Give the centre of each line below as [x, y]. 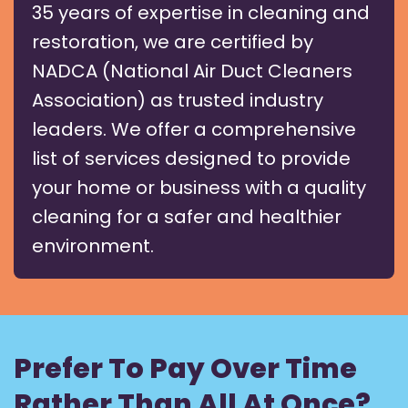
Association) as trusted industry [178, 101]
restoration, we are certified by [173, 42]
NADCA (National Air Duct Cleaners [192, 71]
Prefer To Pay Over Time [185, 369]
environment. [95, 246]
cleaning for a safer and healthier [187, 217]
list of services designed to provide [191, 159]
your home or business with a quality [199, 188]
